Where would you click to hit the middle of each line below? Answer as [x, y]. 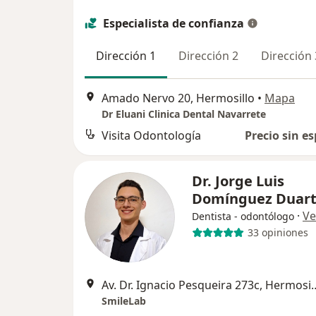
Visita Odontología [151, 135]
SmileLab [124, 300]
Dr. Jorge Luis [238, 181]
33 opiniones [278, 233]
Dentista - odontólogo [243, 216]
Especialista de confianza [174, 24]
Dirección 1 [126, 56]
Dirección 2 [208, 56]
